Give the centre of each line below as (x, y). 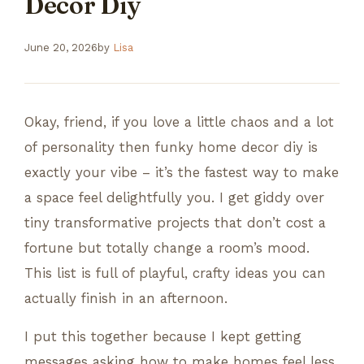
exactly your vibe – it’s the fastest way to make (182, 172)
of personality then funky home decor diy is (171, 147)
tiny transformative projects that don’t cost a (175, 222)
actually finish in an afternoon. (126, 298)
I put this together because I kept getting (163, 336)
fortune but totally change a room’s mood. (167, 247)
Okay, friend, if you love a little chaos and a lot (179, 121)
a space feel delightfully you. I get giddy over (174, 197)
